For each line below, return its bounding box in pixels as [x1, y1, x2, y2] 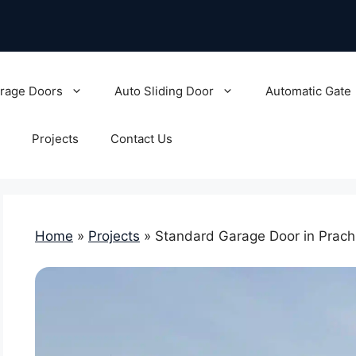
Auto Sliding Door [114, 83, 214, 99]
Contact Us [110, 131, 172, 146]
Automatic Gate [265, 83, 351, 99]
